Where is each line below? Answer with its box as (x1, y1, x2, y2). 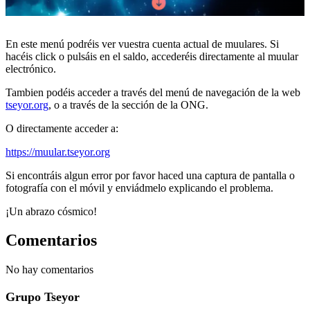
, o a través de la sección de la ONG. (48, 98, 208, 111)
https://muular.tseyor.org (6, 145, 110, 158)
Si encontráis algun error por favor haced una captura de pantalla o (6, 169, 295, 181)
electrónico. (6, 62, 56, 75)
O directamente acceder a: (6, 122, 121, 134)
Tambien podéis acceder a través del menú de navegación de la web (6, 86, 300, 98)
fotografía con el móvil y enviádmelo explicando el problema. (6, 181, 273, 194)
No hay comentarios (6, 264, 93, 276)
